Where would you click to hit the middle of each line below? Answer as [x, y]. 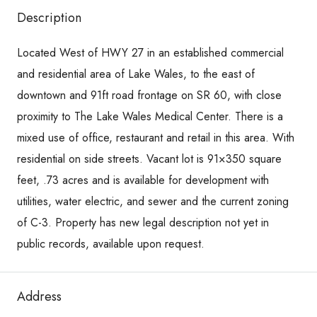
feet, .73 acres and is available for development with [143, 180]
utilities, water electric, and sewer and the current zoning [153, 202]
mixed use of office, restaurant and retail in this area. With [156, 138]
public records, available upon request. [111, 244]
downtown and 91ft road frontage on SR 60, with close [149, 96]
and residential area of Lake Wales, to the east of [136, 74]
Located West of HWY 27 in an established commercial [150, 53]
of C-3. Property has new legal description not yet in [143, 223]
